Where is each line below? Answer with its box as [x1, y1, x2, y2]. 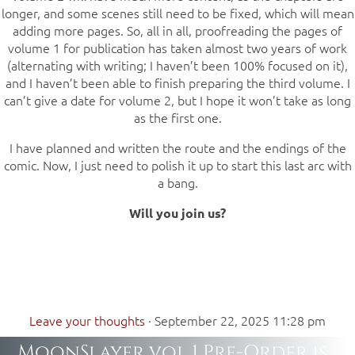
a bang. [157, 174, 198, 192]
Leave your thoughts [29, 311, 145, 330]
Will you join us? [129, 204, 226, 222]
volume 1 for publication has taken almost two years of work [8, 39, 347, 57]
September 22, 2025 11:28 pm [155, 311, 326, 330]
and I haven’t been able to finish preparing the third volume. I [5, 74, 350, 92]
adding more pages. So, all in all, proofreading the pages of [13, 21, 342, 40]
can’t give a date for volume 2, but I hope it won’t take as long [4, 91, 351, 109]
